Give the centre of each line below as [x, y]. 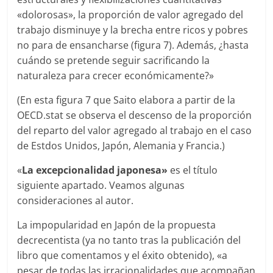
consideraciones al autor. [76, 201]
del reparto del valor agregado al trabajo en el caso [135, 131]
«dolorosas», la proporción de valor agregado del [130, 15]
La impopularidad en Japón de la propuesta [117, 225]
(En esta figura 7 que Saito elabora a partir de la [126, 100]
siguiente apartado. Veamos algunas [101, 186]
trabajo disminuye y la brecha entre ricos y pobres [133, 30]
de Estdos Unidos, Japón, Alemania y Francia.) [121, 146]
